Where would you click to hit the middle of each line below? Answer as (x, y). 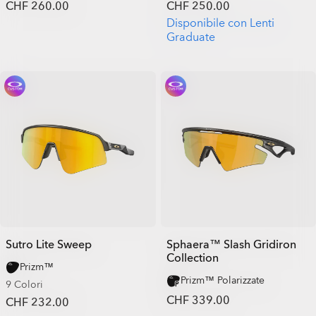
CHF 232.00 (37, 302)
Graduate (190, 37)
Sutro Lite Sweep (49, 244)
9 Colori (24, 284)
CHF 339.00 (198, 300)
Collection (192, 258)
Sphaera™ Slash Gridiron (231, 244)
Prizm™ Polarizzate (222, 280)
